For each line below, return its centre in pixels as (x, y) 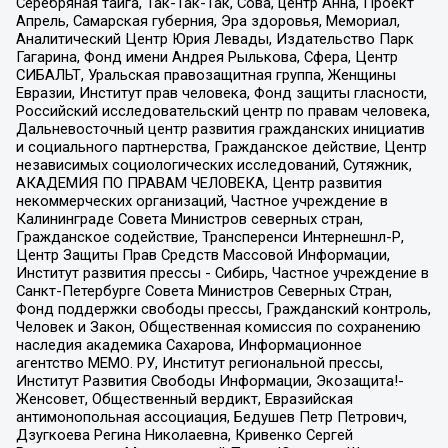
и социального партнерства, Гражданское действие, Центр (221, 146)
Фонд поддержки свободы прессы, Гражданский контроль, (223, 308)
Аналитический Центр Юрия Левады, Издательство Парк (214, 38)
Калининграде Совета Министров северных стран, (189, 218)
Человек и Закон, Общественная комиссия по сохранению (218, 326)
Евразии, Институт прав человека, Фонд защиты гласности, (221, 92)
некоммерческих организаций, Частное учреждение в (201, 200)
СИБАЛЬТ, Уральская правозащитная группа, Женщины (205, 74)
